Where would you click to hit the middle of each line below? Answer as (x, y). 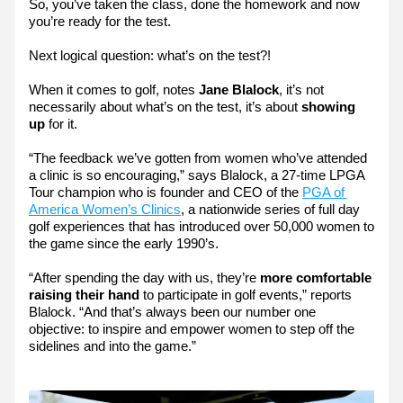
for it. (61, 124)
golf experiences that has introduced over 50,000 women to (201, 226)
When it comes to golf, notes (114, 90)
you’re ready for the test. (100, 21)
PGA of (323, 192)
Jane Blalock (239, 90)
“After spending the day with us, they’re (144, 278)
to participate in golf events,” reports (247, 295)
